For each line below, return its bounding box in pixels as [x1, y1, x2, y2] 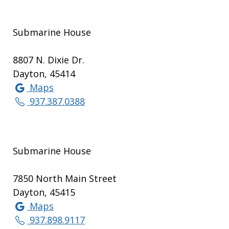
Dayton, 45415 [13, 186, 75, 199]
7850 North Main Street [13, 172, 117, 185]
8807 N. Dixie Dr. [13, 54, 84, 66]
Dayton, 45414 [13, 67, 75, 80]
